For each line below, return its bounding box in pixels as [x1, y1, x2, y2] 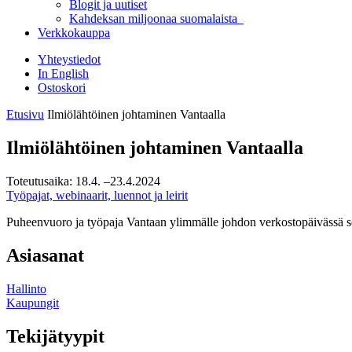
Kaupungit [6, 295, 59, 310]
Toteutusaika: [6, 174, 72, 188]
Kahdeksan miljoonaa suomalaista [69, 12, 244, 25]
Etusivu [6, 108, 44, 121]
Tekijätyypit [6, 325, 104, 346]
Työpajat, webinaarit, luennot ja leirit [6, 188, 188, 202]
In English [38, 67, 89, 80]
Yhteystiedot [38, 53, 101, 66]
